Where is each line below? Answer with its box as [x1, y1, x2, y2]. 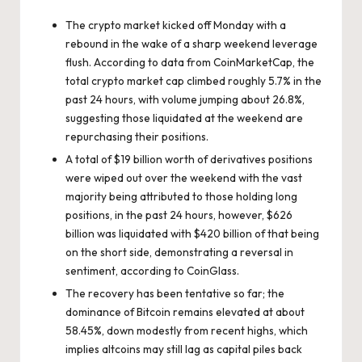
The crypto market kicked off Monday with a [65, 18, 286, 33]
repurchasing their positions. [65, 129, 208, 145]
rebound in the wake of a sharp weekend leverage [65, 36, 318, 52]
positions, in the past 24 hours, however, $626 [65, 208, 293, 223]
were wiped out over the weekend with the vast [65, 170, 302, 186]
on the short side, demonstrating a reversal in [65, 245, 293, 260]
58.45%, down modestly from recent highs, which [65, 323, 308, 339]
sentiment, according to [65, 263, 187, 279]
